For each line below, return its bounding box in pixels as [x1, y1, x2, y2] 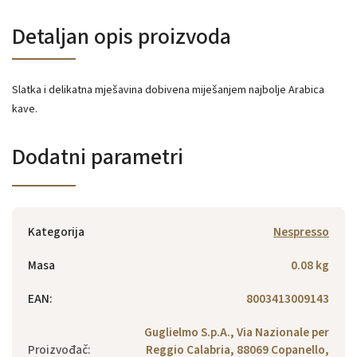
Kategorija [28, 222, 84, 241]
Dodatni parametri [12, 140, 183, 173]
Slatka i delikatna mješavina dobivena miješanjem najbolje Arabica [12, 81, 324, 98]
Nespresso [273, 222, 329, 241]
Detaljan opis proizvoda [12, 20, 231, 53]
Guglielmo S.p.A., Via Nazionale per [144, 323, 329, 341]
